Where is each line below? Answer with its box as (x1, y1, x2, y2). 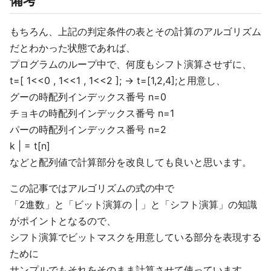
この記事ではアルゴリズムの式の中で (10, 182, 174, 194)
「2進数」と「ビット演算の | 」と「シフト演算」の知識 (10, 198, 257, 211)
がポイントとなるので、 (10, 215, 116, 227)
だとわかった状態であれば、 (10, 42, 135, 54)
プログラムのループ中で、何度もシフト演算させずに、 (10, 58, 252, 70)
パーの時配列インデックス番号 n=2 (10, 123, 166, 135)
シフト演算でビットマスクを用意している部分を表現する (10, 231, 261, 243)
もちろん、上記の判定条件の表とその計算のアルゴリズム (10, 25, 261, 38)
